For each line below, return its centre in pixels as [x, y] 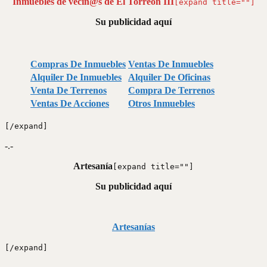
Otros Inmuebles [162, 103]
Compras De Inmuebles [78, 64]
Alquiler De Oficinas [169, 77]
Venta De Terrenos [69, 90]
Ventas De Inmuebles [171, 64]
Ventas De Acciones [70, 103]
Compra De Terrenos [171, 90]
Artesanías [133, 226]
